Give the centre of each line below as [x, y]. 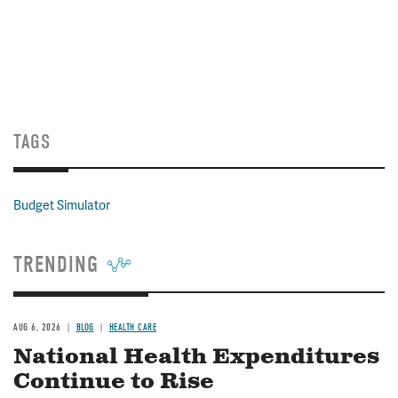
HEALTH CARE [132, 327]
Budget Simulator [62, 205]
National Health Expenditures [196, 357]
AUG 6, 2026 [37, 327]
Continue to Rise [114, 382]
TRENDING [56, 265]
